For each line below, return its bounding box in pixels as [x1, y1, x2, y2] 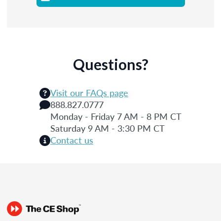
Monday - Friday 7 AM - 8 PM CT [50, 110, 182, 122]
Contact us [50, 133, 93, 146]
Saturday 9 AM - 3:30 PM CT [50, 121, 165, 134]
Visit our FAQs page [50, 86, 128, 99]
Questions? [73, 55, 148, 73]
